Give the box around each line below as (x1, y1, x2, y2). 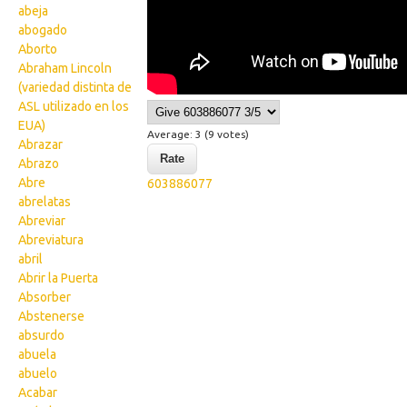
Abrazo (18, 156, 59, 171)
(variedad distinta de (18, 80, 132, 94)
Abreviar (18, 213, 65, 228)
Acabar (18, 385, 57, 400)
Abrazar (18, 137, 63, 152)
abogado (18, 23, 67, 37)
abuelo (18, 366, 57, 381)
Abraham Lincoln (18, 61, 112, 75)
